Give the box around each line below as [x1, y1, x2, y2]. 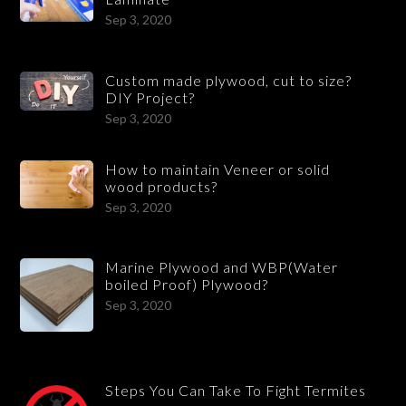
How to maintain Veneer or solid [105, 159, 331, 178]
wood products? [105, 177, 218, 195]
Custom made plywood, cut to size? [105, 72, 353, 90]
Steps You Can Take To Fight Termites [105, 381, 367, 399]
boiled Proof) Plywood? [105, 275, 269, 294]
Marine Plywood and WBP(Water [105, 258, 339, 276]
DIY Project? [105, 89, 196, 107]
